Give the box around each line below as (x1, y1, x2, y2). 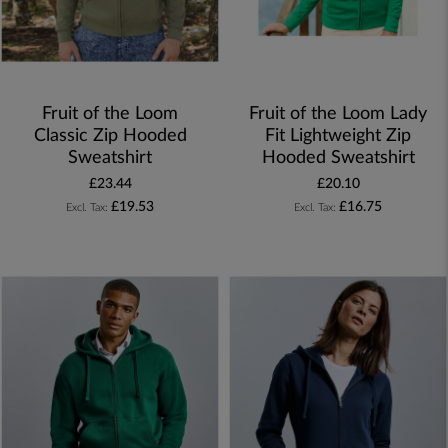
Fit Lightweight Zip (265, 127, 411, 146)
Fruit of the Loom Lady (249, 105, 427, 124)
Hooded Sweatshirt (261, 149, 415, 168)
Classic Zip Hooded (33, 127, 187, 146)
